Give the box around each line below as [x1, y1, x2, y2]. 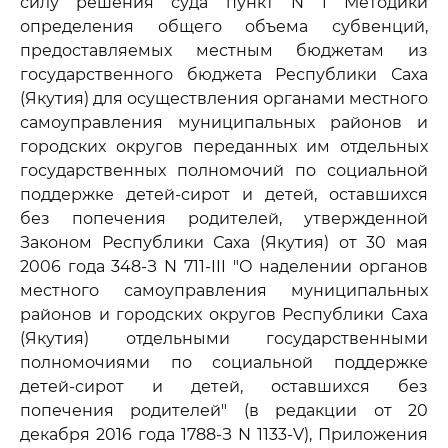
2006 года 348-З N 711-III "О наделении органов [20, 257, 428, 276]
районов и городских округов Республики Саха [20, 305, 428, 324]
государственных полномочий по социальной [20, 161, 428, 180]
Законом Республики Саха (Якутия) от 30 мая [20, 233, 428, 252]
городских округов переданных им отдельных [20, 137, 428, 156]
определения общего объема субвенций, [20, 17, 428, 36]
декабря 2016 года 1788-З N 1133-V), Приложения [20, 425, 428, 444]
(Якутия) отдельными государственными [20, 329, 428, 348]
